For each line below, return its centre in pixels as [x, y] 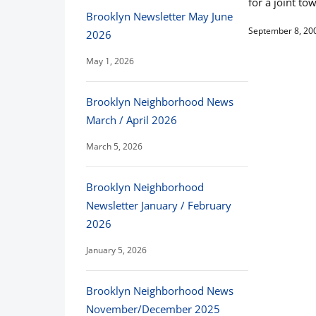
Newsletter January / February [159, 205]
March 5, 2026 [114, 146]
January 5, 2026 [116, 250]
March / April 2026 [132, 120]
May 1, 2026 [110, 61]
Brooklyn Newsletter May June [159, 16]
